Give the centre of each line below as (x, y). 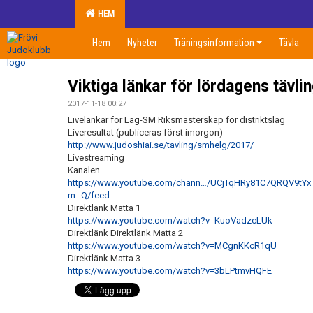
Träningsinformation (214, 43)
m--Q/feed (89, 195)
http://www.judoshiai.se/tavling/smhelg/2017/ (161, 145)
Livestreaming (96, 158)
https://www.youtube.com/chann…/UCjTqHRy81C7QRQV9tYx (189, 183)
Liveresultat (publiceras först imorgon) (145, 132)
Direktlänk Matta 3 (104, 258)
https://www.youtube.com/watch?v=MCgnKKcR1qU (172, 246)
